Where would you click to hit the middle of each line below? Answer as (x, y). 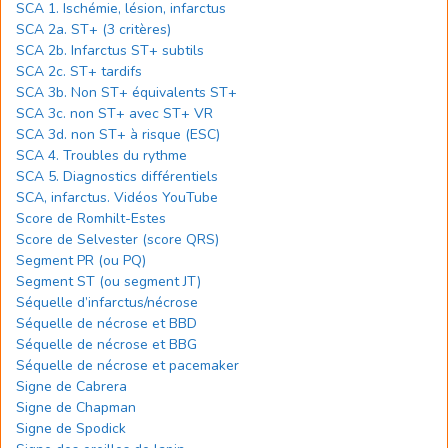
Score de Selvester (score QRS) (117, 239)
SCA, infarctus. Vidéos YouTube (117, 197)
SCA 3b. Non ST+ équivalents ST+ (126, 92)
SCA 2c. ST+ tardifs (79, 71)
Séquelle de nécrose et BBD (106, 323)
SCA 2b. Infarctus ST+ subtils (110, 50)
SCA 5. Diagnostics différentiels (117, 176)
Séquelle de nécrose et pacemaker (127, 365)
